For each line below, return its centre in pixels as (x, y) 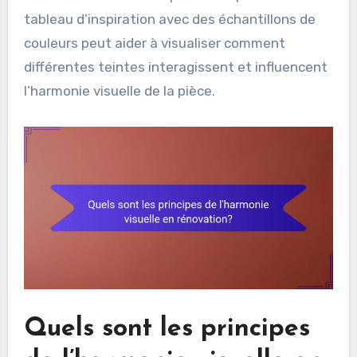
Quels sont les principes (167, 330)
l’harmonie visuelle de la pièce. (119, 91)
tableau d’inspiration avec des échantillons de (169, 20)
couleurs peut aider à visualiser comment (154, 43)
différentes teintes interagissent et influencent (175, 67)
